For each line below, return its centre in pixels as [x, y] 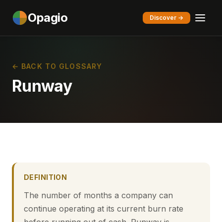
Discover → [166, 18]
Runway [42, 86]
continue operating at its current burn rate [104, 209]
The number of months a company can [98, 195]
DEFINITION [46, 177]
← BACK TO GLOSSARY [57, 66]
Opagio [48, 18]
